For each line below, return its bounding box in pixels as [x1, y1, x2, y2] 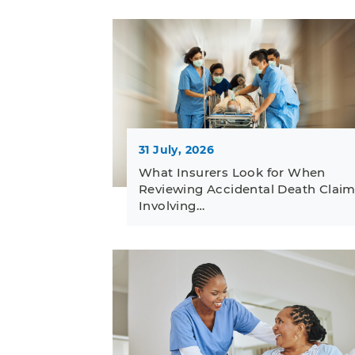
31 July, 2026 [139, 142, 215, 157]
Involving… [139, 197, 205, 213]
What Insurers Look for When [139, 164, 326, 180]
